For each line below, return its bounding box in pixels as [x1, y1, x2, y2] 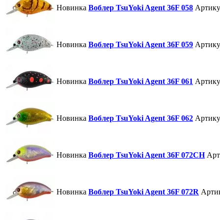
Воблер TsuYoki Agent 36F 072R [88, 188, 199, 196]
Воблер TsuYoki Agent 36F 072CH [88, 151, 205, 160]
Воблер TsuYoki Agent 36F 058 [88, 3, 193, 12]
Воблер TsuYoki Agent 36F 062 [88, 114, 193, 123]
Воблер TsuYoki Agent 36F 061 [88, 77, 193, 86]
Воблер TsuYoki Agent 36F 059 [88, 40, 193, 49]
